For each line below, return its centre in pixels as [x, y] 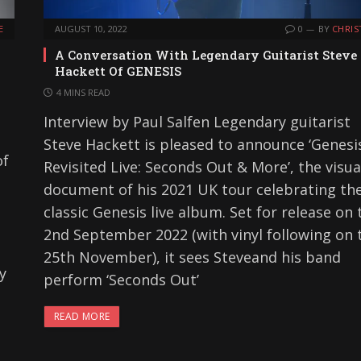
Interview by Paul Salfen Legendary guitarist [197, 121]
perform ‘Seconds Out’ [121, 279]
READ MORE [82, 316]
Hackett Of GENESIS [118, 71]
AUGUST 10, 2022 [91, 28]
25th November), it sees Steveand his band [192, 257]
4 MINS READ [83, 92]
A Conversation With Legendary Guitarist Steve [206, 54]
